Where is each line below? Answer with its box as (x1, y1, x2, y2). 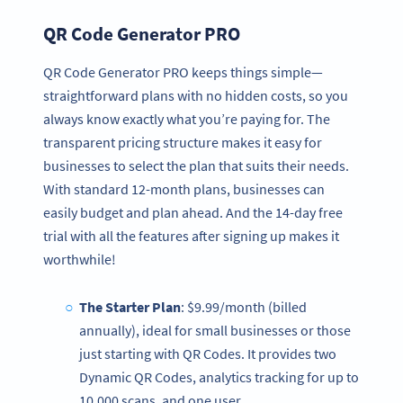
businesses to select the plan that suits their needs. (43, 157, 349, 175)
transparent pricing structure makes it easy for (43, 133, 322, 152)
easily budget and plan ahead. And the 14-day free (43, 203, 343, 222)
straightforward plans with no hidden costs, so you (43, 86, 348, 105)
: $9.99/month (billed (180, 297, 307, 316)
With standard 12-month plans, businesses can (43, 180, 325, 199)
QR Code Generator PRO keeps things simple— (43, 63, 323, 82)
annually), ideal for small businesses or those (79, 320, 351, 339)
